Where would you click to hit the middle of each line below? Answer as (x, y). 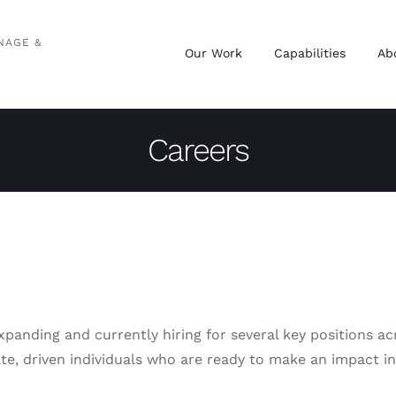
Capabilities (309, 53)
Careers (198, 150)
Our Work (213, 53)
